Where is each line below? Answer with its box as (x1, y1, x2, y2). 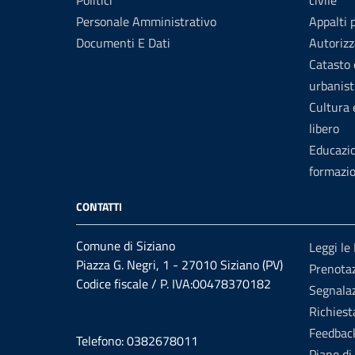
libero (309, 119, 339, 138)
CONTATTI (76, 198, 122, 215)
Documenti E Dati (76, 33, 170, 52)
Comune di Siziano (76, 236, 175, 255)
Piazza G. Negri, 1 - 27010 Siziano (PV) (76, 255, 283, 274)
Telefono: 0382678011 (76, 331, 198, 350)
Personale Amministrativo (76, 12, 216, 31)
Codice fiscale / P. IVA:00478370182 (76, 274, 271, 293)
